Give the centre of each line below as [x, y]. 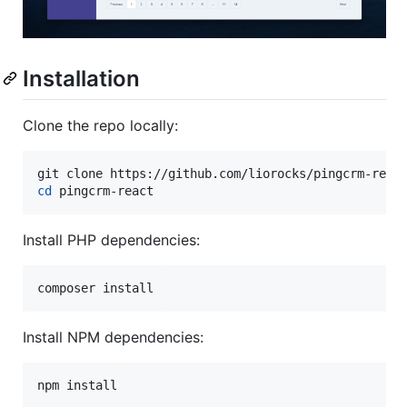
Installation [81, 78]
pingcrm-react [103, 190]
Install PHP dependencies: [111, 239]
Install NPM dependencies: [113, 337]
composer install [95, 288]
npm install [77, 385]
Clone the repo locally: [100, 125]
